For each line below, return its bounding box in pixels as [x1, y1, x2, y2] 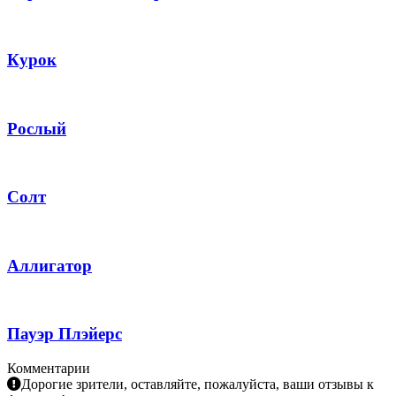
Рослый [7, 118, 66, 138]
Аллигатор [7, 255, 92, 275]
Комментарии [7, 360, 90, 376]
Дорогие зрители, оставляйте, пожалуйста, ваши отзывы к [21, 376, 374, 392]
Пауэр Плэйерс [7, 324, 122, 344]
